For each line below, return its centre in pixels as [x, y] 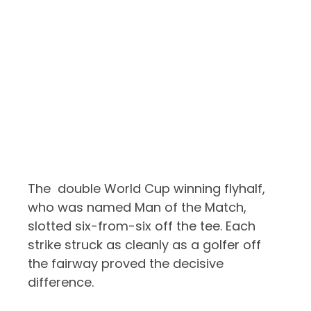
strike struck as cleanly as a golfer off [145, 245]
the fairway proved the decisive [126, 264]
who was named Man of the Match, [139, 208]
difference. [61, 283]
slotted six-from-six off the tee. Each [142, 226]
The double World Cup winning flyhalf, [147, 189]
